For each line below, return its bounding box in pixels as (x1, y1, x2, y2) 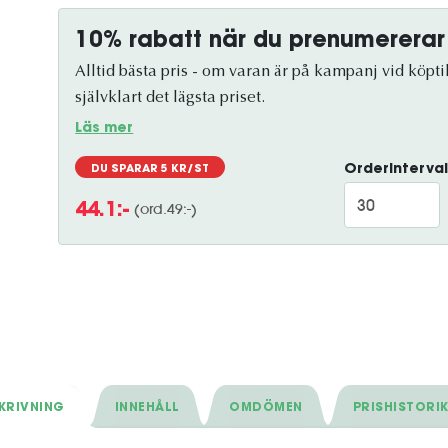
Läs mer (75, 122, 134, 136)
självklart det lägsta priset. (75, 90, 266, 106)
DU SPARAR (91, 163, 162, 175)
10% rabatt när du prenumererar (75, 31, 446, 53)
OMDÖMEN (229, 402, 303, 414)
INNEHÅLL (114, 402, 180, 414)
